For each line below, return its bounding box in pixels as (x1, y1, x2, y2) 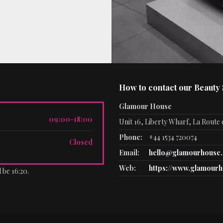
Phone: (119, 132, 142, 142)
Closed (69, 137, 93, 147)
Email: (119, 148, 139, 157)
